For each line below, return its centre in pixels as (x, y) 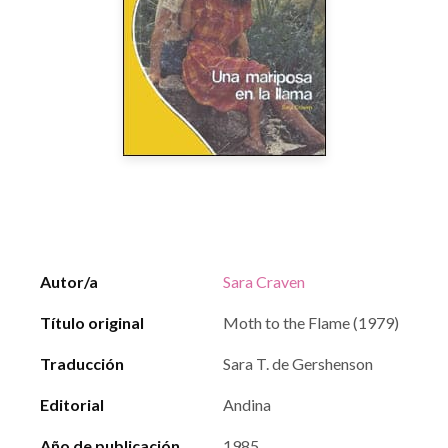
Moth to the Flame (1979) (311, 322)
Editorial (72, 404)
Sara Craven (264, 281)
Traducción (82, 363)
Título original (92, 322)
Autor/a (69, 281)
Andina (247, 404)
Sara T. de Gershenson (298, 363)
